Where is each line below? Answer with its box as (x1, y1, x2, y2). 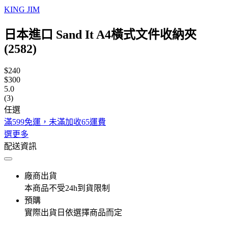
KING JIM (4, 5, 40, 14)
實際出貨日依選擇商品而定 (24, 208, 122, 217)
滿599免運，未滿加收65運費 (4, 117, 106, 126)
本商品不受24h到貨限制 (24, 183, 110, 192)
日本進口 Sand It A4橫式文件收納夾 (4, 27, 196, 41)
